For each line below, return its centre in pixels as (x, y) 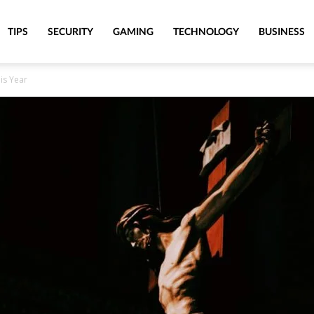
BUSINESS (282, 31)
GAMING (133, 31)
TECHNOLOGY (206, 31)
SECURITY (70, 31)
